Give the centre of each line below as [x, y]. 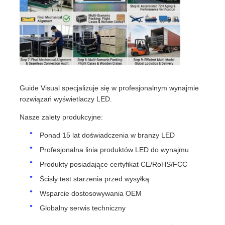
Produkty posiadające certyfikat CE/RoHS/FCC [114, 164]
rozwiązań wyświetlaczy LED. [66, 99]
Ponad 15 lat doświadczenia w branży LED [107, 135]
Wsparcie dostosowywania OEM [91, 194]
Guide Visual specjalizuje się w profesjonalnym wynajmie [109, 88]
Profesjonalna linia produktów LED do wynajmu [115, 150]
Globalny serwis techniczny [83, 208]
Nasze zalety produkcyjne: [62, 117]
